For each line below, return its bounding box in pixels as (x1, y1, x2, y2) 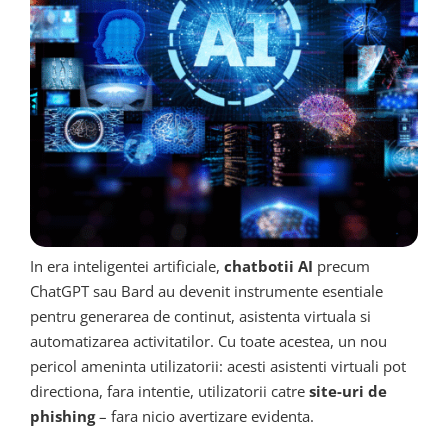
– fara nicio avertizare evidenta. (95, 405, 314, 426)
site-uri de (309, 380, 387, 401)
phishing (30, 405, 95, 426)
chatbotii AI (224, 255, 313, 276)
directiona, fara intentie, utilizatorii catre (30, 380, 309, 401)
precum (313, 255, 370, 276)
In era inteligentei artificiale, (30, 255, 224, 276)
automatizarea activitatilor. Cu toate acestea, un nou (30, 330, 387, 351)
